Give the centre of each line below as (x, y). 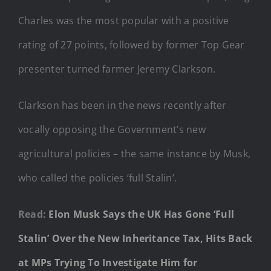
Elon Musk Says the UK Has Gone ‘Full (142, 214)
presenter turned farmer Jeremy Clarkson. (117, 69)
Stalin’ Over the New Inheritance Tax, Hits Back (135, 238)
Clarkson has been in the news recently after (122, 105)
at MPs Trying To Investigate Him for (108, 262)
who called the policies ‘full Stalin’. (98, 178)
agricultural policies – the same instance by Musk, (134, 153)
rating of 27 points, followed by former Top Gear (132, 44)
